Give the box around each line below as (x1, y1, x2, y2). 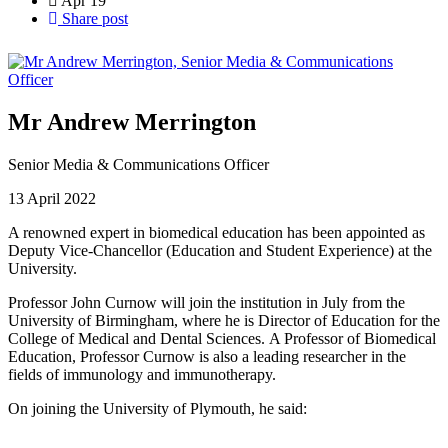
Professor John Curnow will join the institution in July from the (8, 293, 405, 311)
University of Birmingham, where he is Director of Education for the (8, 311, 440, 329)
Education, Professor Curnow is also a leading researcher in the (8, 347, 406, 365)
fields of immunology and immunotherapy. (8, 365, 276, 383)
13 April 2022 (8, 189, 100, 207)
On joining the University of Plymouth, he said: (8, 399, 307, 417)
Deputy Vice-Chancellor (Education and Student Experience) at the (8, 241, 432, 259)
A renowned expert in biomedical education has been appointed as (8, 223, 425, 241)
